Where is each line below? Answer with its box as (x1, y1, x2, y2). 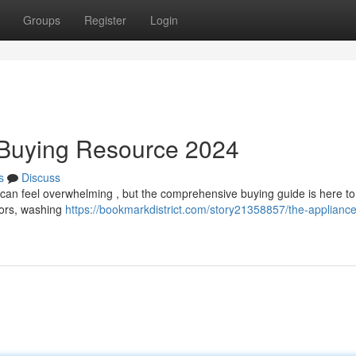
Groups (23, 12, 60, 28)
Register (84, 12, 126, 28)
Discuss (21, 169, 60, 185)
